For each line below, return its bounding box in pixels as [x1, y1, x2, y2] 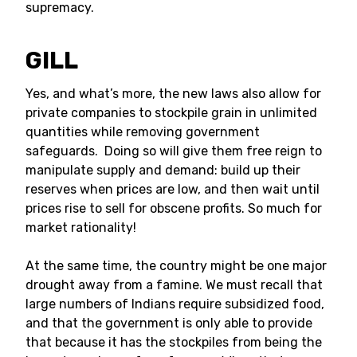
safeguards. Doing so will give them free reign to [25, 143, 322, 159]
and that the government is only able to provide [25, 316, 312, 331]
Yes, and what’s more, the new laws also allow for [25, 86, 321, 101]
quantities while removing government [25, 124, 260, 139]
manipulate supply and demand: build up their [25, 163, 300, 178]
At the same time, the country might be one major [25, 258, 327, 273]
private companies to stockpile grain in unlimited [25, 105, 317, 120]
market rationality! [25, 220, 136, 235]
